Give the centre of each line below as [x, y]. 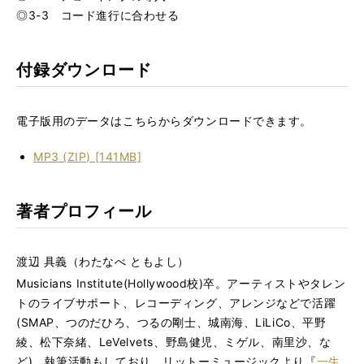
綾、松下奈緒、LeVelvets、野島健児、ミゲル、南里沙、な [174, 342]
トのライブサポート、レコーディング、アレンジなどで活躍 [176, 303]
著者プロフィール [84, 211]
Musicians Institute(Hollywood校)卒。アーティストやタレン [181, 283]
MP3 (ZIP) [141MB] [88, 156]
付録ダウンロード [84, 70]
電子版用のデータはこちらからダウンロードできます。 [164, 121]
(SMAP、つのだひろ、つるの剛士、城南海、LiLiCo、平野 [171, 322]
